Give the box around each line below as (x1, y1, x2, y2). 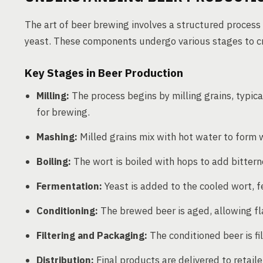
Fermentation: (36, 180, 102, 193)
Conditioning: (36, 204, 98, 217)
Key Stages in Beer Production (25, 66, 183, 80)
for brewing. (36, 106, 90, 119)
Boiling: (36, 155, 71, 168)
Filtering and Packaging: (36, 229, 147, 242)
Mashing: (36, 130, 77, 143)
